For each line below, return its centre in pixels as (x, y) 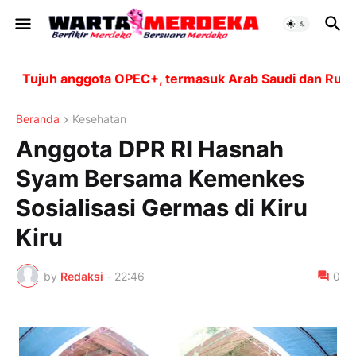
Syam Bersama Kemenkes (160, 179)
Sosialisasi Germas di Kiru (162, 208)
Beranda (38, 119)
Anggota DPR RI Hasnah (150, 149)
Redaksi (82, 276)
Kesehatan (99, 119)
